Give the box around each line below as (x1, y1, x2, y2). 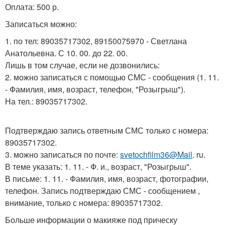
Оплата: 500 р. (5, 1, 59, 13)
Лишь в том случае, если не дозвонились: (5, 59, 160, 71)
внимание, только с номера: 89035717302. (5, 197, 163, 209)
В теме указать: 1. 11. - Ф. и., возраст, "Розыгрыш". (5, 161, 191, 173)
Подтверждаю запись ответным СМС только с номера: (5, 125, 208, 137)
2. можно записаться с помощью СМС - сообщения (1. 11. (5, 71, 219, 83)
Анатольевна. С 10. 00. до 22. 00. (5, 47, 128, 59)
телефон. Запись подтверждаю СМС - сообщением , (5, 185, 200, 197)
